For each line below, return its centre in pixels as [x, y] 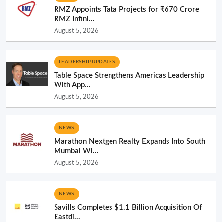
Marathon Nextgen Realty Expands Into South [130, 141]
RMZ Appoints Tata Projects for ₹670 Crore [127, 9]
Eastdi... [67, 217]
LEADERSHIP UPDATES [87, 62]
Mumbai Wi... [76, 151]
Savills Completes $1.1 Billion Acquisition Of [128, 207]
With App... [72, 85]
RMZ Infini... [74, 19]
